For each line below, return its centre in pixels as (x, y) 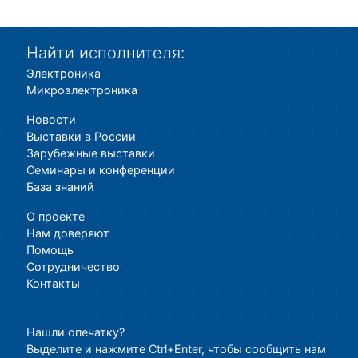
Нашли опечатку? (75, 332)
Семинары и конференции (100, 170)
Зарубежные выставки (90, 153)
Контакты (53, 284)
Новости (51, 120)
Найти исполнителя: (105, 53)
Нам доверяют (68, 233)
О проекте (55, 217)
